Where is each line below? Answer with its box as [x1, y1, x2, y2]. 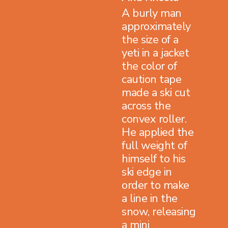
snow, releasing [122, 204, 196, 220]
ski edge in [122, 164, 172, 180]
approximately [122, 19, 191, 35]
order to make [122, 178, 189, 193]
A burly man [122, 6, 182, 21]
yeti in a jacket [122, 45, 189, 61]
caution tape [122, 72, 181, 88]
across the [122, 98, 170, 114]
